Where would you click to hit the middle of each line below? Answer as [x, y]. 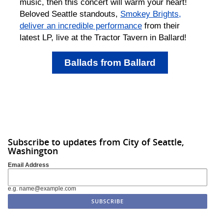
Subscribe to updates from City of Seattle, [96, 142]
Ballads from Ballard [110, 62]
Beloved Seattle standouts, [70, 14]
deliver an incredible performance [81, 25]
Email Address [28, 165]
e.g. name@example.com [42, 189]
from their [161, 25]
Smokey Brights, [151, 14]
